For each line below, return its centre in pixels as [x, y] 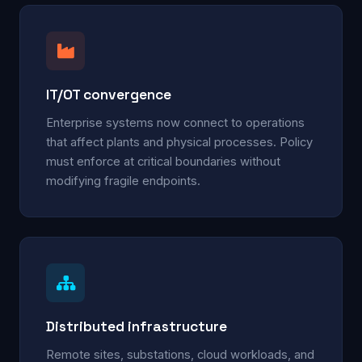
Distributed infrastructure [137, 326]
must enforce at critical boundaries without [163, 161]
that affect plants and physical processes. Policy [179, 142]
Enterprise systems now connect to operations [175, 122]
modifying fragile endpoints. [123, 181]
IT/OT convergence [109, 94]
